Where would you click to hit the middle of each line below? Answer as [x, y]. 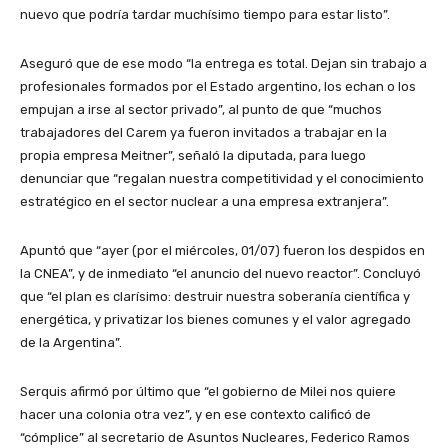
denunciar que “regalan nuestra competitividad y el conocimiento [222, 178]
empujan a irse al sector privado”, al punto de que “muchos [201, 109]
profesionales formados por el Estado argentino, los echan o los [218, 86]
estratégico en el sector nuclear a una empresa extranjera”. [204, 201]
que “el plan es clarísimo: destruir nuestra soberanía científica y [215, 296]
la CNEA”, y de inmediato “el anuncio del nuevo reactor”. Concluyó [220, 273]
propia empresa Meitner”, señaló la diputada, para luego [193, 155]
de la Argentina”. [71, 342]
